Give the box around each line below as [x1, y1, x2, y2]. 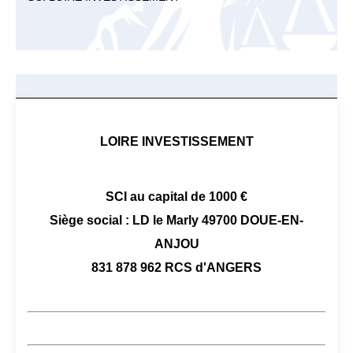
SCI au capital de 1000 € [106, 190, 247, 203]
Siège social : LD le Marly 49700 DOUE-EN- [50, 214, 303, 227]
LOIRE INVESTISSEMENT [99, 135, 254, 148]
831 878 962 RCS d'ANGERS [91, 261, 262, 274]
